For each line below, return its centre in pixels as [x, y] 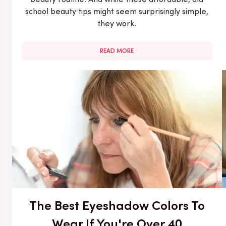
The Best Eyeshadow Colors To [117, 205]
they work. [117, 23]
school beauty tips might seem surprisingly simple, [117, 11]
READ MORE [117, 51]
